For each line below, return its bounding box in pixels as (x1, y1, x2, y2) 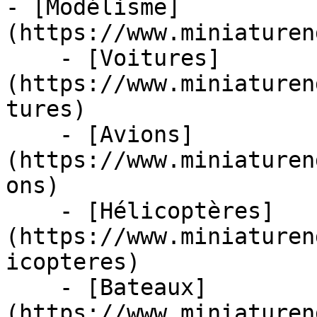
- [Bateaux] (6, 275, 59, 300)
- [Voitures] (6, 45, 59, 71)
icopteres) (6, 249, 140, 275)
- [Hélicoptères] (6, 198, 59, 224)
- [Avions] (6, 122, 59, 147)
